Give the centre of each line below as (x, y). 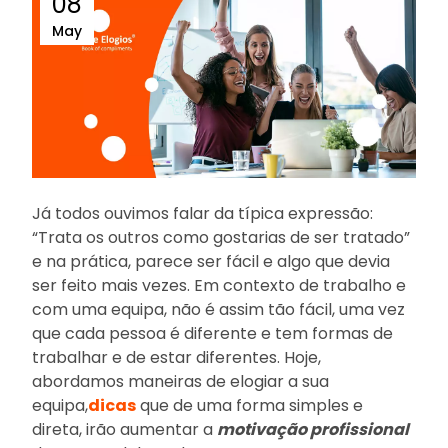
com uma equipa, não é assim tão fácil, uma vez (218, 310)
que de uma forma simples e (251, 406)
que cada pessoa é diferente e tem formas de (212, 334)
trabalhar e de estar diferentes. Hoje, (176, 358)
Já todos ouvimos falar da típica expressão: (202, 214)
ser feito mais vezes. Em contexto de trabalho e (219, 286)
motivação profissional (313, 430)
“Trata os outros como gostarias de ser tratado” (221, 238)
